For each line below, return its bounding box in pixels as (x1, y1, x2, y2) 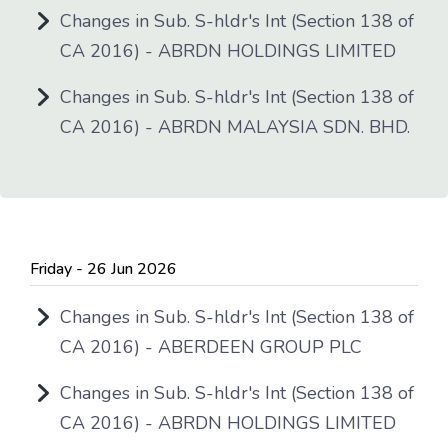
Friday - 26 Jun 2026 (30, 258, 177, 280)
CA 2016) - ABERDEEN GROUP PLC (60, 335, 362, 359)
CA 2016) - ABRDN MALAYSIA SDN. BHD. (60, 115, 410, 139)
